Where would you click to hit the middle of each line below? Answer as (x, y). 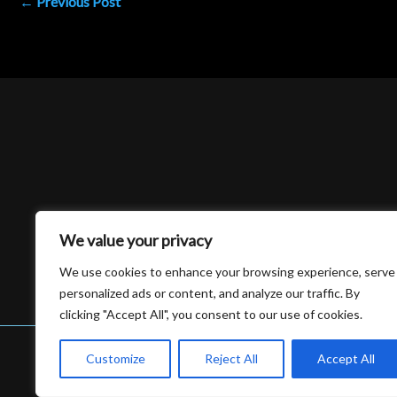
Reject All (231, 358)
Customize (115, 358)
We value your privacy (136, 240)
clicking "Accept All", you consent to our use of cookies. (211, 314)
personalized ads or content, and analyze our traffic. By (210, 293)
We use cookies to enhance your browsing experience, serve (227, 272)
